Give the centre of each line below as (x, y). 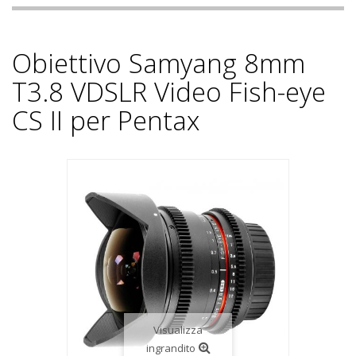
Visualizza (178, 330)
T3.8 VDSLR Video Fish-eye (169, 92)
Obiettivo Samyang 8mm (159, 63)
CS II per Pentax (106, 120)
